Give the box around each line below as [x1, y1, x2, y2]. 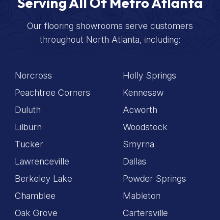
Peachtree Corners [15, 87, 90, 98]
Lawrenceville [15, 156, 69, 166]
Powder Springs [123, 173, 186, 184]
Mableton [123, 190, 161, 201]
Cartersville [123, 207, 168, 218]
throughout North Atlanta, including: [39, 34, 181, 45]
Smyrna [123, 138, 154, 149]
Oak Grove [15, 207, 57, 218]
